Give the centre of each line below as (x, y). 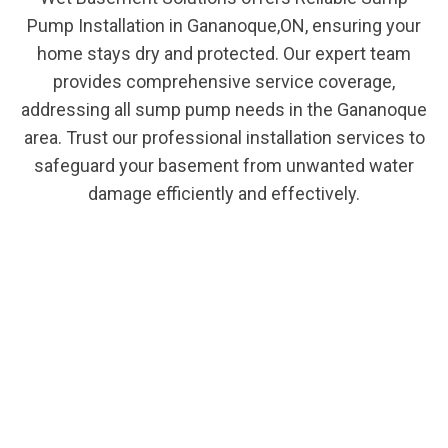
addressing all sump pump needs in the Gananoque (224, 110)
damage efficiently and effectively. (224, 194)
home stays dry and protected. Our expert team (224, 54)
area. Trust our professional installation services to (224, 138)
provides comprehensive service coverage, (224, 82)
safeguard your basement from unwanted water (224, 166)
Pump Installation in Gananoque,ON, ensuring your (224, 26)
